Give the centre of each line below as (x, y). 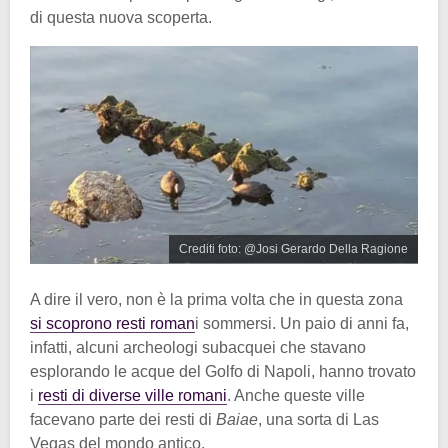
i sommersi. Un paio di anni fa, (302, 324)
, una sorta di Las (318, 420)
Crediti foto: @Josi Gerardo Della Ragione (293, 249)
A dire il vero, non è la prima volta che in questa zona (216, 300)
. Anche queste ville (296, 396)
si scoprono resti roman (112, 324)
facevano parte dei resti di (123, 420)
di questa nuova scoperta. (121, 17)
